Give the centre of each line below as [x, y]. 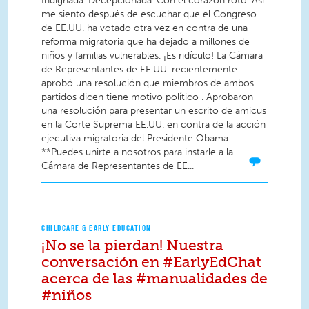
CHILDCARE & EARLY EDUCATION [97, 228]
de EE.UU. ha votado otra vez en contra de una [144, 28]
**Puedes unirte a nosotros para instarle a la [137, 152]
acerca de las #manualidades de [154, 279]
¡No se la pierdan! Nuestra [132, 246]
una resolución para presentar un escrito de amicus [154, 110]
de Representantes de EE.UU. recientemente [139, 69]
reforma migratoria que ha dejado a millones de [146, 41]
